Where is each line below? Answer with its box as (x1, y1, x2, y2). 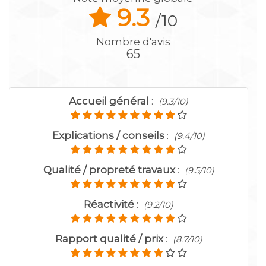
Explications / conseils (52, 129, 164, 142)
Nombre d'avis (96, 36, 170, 48)
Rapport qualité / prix (55, 233, 163, 245)
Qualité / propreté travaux (43, 164, 175, 176)
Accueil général (69, 95, 149, 107)
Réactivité (84, 198, 134, 211)
